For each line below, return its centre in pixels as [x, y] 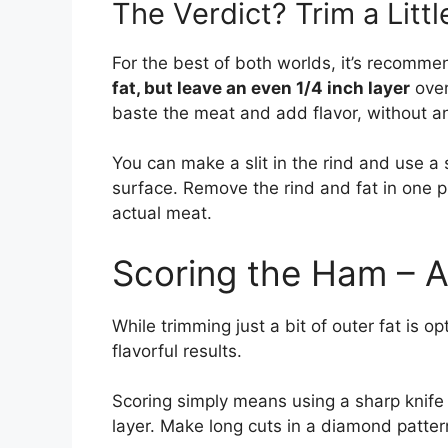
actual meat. [162, 213]
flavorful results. [177, 350]
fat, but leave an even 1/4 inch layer [261, 87]
